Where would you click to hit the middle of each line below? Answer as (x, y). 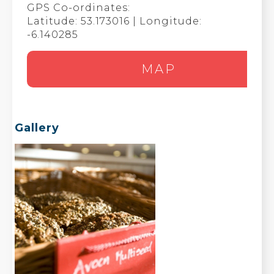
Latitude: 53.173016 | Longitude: (115, 21)
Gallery (37, 128)
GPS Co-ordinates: (79, 8)
